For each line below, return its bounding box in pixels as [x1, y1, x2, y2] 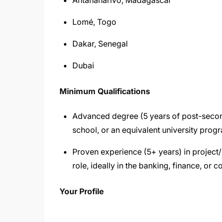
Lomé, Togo [72, 17, 116, 27]
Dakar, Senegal [72, 39, 128, 49]
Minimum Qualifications [59, 86, 150, 96]
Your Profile [59, 186, 104, 196]
